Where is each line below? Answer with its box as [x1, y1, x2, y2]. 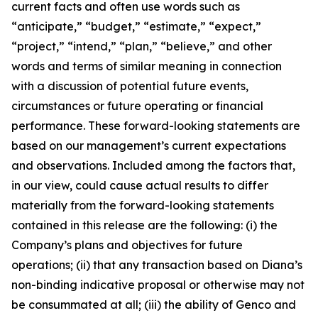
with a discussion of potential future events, [11, 79, 248, 93]
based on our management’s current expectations [11, 138, 286, 153]
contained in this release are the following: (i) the [11, 218, 278, 232]
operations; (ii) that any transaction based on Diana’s [11, 258, 302, 272]
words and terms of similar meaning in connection [11, 59, 282, 73]
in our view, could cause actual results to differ [11, 178, 268, 192]
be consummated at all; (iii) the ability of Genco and [11, 297, 296, 312]
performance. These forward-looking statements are [11, 119, 300, 133]
